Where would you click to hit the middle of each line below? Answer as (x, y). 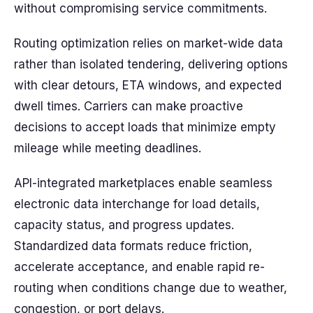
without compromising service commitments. (140, 8)
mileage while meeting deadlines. (108, 148)
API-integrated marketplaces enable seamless (143, 183)
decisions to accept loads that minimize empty (145, 127)
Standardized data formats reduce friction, (133, 246)
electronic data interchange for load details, (137, 204)
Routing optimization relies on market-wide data (148, 43)
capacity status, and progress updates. (124, 225)
